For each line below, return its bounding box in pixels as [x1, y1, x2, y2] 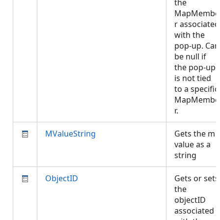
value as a [174, 139, 211, 150]
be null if [174, 51, 206, 62]
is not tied [174, 73, 211, 83]
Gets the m [174, 128, 215, 139]
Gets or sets [174, 173, 219, 184]
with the [174, 29, 205, 40]
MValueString [45, 128, 96, 139]
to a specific [174, 83, 219, 94]
